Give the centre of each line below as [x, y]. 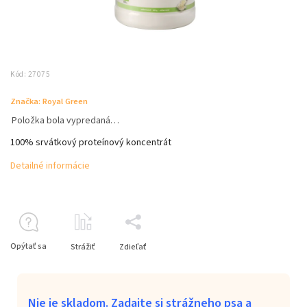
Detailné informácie [50, 165]
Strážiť [83, 247]
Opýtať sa [28, 246]
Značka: [26, 101]
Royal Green [65, 101]
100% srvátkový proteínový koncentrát [91, 142]
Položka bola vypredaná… [65, 120]
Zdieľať [133, 247]
